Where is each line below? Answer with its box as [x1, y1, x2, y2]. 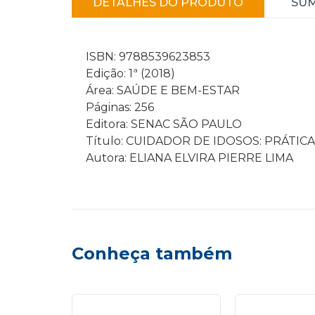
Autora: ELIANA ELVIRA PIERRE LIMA [86, 151, 293, 165]
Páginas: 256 [86, 101, 154, 114]
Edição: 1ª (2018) [86, 67, 175, 80]
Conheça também [72, 243, 232, 264]
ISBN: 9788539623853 [86, 50, 210, 63]
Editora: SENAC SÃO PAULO [86, 117, 242, 131]
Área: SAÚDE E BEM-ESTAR [86, 84, 240, 97]
